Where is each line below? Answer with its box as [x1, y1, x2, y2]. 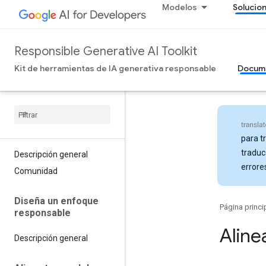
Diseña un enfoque [14, 195, 99, 207]
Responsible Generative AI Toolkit [14, 44, 197, 59]
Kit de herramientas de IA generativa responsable [14, 63, 216, 74]
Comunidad [14, 166, 58, 176]
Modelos [161, 2, 197, 12]
